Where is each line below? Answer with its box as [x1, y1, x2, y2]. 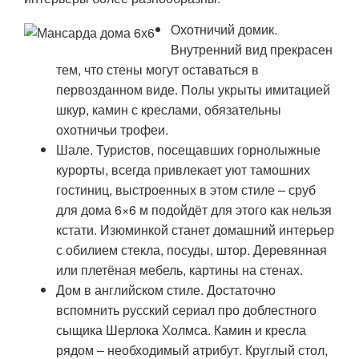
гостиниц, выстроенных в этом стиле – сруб [56, 180, 316, 200]
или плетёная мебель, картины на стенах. [56, 260, 303, 280]
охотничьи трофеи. [56, 120, 168, 139]
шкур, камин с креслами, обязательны [56, 100, 281, 119]
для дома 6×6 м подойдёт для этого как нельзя [56, 200, 332, 220]
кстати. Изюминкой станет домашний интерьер [56, 220, 334, 240]
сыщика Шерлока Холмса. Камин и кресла [56, 321, 306, 340]
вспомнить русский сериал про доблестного [56, 301, 317, 320]
